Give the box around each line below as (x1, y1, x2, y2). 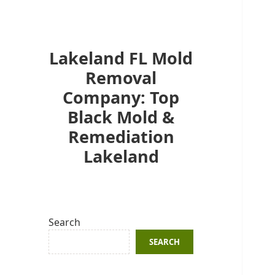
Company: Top (63, 85, 180, 109)
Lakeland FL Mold (49, 46, 193, 69)
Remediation (68, 125, 174, 148)
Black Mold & (68, 105, 175, 128)
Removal (85, 66, 157, 89)
